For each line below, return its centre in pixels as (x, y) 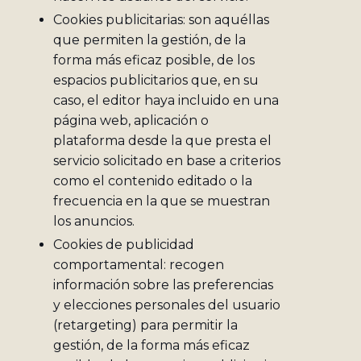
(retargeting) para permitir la (145, 326)
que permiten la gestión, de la (149, 40)
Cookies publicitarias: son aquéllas (161, 20)
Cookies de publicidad (124, 245)
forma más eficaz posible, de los (154, 60)
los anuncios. (94, 222)
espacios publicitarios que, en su (156, 81)
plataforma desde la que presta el (162, 141)
